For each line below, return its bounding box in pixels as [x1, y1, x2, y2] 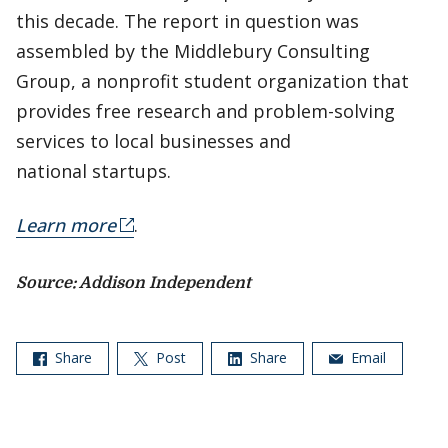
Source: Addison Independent [16, 274, 251, 292]
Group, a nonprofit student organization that [16, 69, 409, 93]
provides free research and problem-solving [16, 99, 395, 123]
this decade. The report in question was [16, 9, 359, 33]
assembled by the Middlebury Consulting [16, 39, 370, 63]
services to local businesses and [16, 129, 291, 153]
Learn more [16, 213, 116, 237]
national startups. [16, 159, 171, 183]
